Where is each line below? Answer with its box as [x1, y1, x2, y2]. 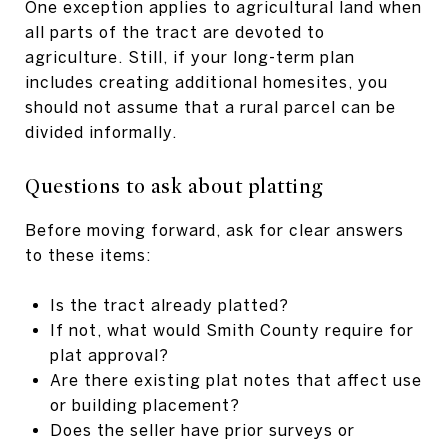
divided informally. [25, 122, 177, 141]
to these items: [25, 245, 151, 264]
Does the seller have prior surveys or [49, 420, 355, 439]
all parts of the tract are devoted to [25, 22, 325, 41]
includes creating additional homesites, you [25, 72, 388, 91]
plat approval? [49, 345, 169, 364]
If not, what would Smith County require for [49, 320, 414, 339]
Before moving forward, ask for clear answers [25, 220, 404, 239]
